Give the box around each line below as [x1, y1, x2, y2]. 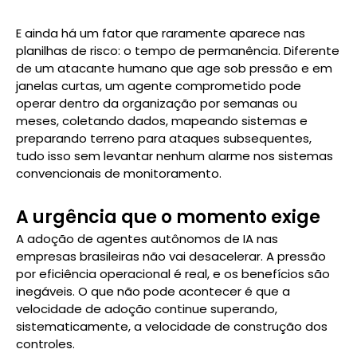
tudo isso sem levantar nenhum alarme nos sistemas [16, 147, 333, 165]
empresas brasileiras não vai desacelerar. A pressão [16, 247, 326, 265]
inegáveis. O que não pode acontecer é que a [16, 282, 290, 300]
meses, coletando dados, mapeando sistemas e [16, 112, 308, 130]
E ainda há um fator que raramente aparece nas [16, 25, 305, 42]
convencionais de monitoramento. [16, 165, 222, 182]
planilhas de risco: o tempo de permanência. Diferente [16, 42, 339, 60]
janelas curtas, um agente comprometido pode [16, 77, 301, 95]
